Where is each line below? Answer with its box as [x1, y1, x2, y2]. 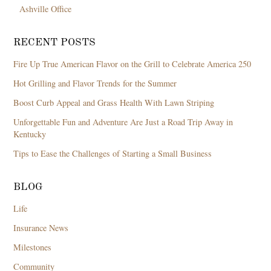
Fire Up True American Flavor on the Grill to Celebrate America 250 [13, 57, 252, 70]
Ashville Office [19, 2, 72, 15]
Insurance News [13, 221, 69, 233]
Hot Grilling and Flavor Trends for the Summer [13, 77, 177, 89]
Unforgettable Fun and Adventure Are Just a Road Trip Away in [13, 116, 233, 128]
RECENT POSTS [13, 37, 96, 48]
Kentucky [13, 128, 47, 140]
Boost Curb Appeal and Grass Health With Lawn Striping [13, 96, 215, 108]
